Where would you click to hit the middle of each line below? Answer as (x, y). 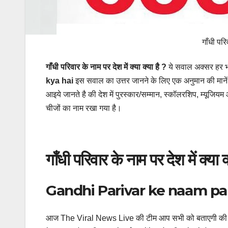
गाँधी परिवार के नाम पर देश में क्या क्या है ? (106, 67)
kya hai (60, 80)
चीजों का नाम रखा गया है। (84, 108)
